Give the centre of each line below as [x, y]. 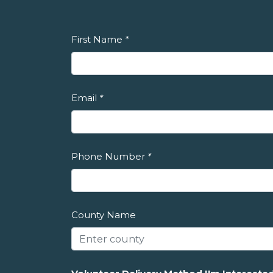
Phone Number [108, 156]
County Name [104, 215]
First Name [97, 39]
